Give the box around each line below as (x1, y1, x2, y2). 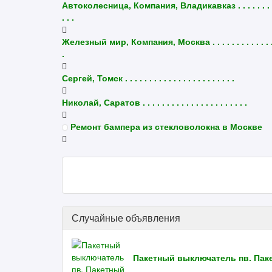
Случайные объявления (72, 211, 180, 225)
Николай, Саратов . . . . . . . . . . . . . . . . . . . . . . (62, 96, 247, 108)
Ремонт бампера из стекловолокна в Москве (70, 120, 262, 132)
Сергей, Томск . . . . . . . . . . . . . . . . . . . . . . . (62, 72, 234, 84)
